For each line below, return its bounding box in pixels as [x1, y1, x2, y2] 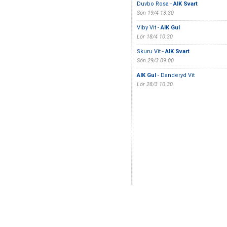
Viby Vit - [136, 24, 161, 31]
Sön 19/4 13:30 [136, 10, 174, 16]
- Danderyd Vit [156, 72, 195, 79]
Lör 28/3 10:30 [136, 81, 173, 88]
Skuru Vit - [136, 48, 165, 55]
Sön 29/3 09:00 [136, 57, 174, 64]
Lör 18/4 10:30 [136, 33, 173, 40]
